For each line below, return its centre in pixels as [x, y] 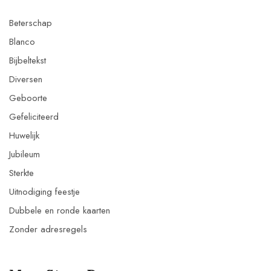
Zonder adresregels [48, 229]
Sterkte [21, 173]
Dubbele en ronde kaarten [60, 210]
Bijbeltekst [28, 60]
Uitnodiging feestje [44, 191]
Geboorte [28, 98]
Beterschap [31, 23]
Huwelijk [24, 135]
